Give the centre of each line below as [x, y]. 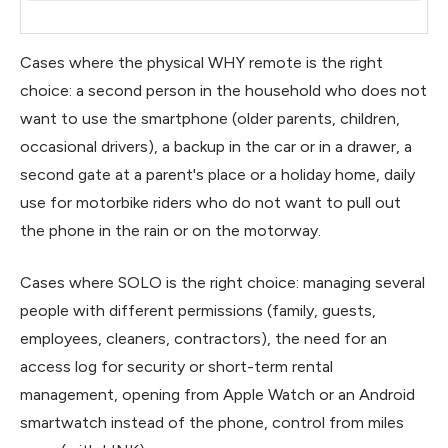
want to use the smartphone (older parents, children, [210, 118]
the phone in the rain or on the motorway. [170, 230]
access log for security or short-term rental [176, 366]
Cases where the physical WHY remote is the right [201, 62]
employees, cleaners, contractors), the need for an [203, 338]
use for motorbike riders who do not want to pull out [210, 202]
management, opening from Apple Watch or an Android [217, 394]
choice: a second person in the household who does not [223, 90]
